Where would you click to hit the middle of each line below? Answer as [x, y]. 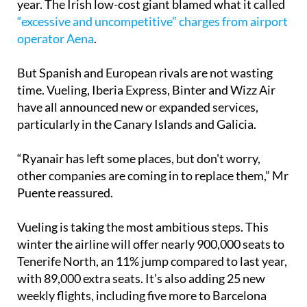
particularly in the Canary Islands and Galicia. [137, 149]
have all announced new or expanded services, [138, 132]
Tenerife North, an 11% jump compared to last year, [152, 286]
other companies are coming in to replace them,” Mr [153, 200]
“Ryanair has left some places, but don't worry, [139, 183]
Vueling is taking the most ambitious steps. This [143, 252]
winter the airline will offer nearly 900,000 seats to [151, 269]
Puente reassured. [65, 218]
